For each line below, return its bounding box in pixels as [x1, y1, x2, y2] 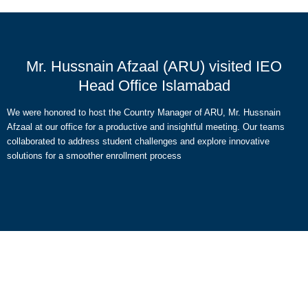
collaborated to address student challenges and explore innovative [7, 136, 269, 146]
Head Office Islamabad [78, 77, 230, 94]
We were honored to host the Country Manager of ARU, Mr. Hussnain [7, 107, 280, 118]
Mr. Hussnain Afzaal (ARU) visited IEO [26, 58, 282, 75]
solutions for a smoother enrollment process [7, 151, 181, 161]
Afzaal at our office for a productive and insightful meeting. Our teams [7, 122, 285, 132]
